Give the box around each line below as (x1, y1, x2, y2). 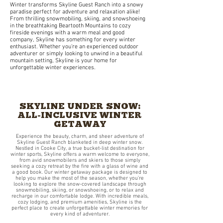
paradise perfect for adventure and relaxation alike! (10, 8, 140, 15)
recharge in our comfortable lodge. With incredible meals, (11, 193, 148, 200)
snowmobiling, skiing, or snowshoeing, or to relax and (15, 187, 144, 194)
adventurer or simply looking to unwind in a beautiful (10, 50, 142, 57)
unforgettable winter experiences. (10, 64, 96, 71)
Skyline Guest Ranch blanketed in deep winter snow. (17, 139, 142, 146)
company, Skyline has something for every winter (10, 36, 135, 43)
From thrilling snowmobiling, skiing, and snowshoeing (10, 15, 145, 22)
